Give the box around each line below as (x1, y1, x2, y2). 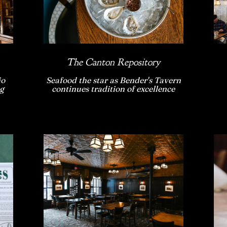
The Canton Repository (66, 56, 161, 69)
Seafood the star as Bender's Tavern (46, 75, 181, 86)
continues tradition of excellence (52, 84, 175, 94)
